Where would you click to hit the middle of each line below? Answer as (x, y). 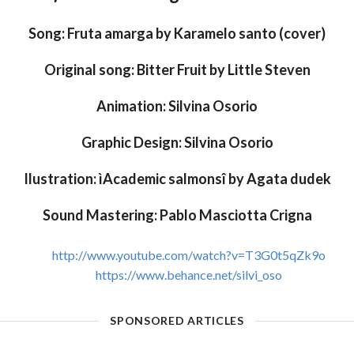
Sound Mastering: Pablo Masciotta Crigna (177, 215)
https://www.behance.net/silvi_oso (188, 275)
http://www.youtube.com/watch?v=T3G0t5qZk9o (188, 255)
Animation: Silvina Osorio (177, 106)
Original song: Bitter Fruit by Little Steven (177, 70)
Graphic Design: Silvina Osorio (177, 143)
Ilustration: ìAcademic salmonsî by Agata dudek (177, 179)
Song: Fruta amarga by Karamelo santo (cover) (177, 34)
